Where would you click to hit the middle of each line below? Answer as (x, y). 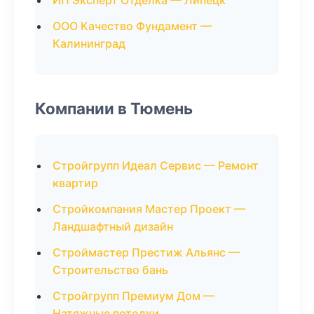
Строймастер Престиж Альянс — (146, 252)
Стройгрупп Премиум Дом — (134, 296)
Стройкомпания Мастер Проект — (149, 209)
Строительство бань (110, 270)
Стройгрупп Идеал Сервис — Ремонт (156, 165)
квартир (75, 183)
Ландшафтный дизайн (113, 226)
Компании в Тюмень (114, 108)
